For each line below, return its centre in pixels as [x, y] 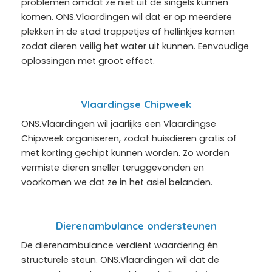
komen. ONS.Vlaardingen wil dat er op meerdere [127, 17]
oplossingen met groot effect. [88, 60]
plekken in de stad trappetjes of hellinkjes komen [128, 31]
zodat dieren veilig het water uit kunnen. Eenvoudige [135, 46]
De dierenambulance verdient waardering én [120, 245]
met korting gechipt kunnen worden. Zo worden [125, 153]
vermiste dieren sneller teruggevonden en [113, 167]
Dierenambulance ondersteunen [136, 225]
